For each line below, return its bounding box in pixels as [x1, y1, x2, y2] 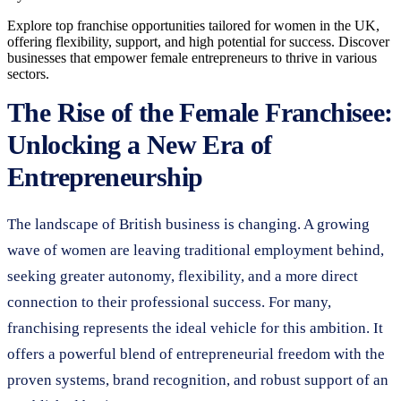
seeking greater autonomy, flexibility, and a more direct [7, 267, 358, 285]
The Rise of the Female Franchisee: [7, 97, 393, 127]
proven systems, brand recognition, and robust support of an [7, 371, 388, 388]
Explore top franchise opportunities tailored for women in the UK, [7, 17, 380, 33]
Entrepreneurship [7, 161, 203, 192]
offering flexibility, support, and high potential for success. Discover [7, 33, 389, 49]
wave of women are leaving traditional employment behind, [7, 241, 384, 259]
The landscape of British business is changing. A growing [7, 215, 370, 233]
